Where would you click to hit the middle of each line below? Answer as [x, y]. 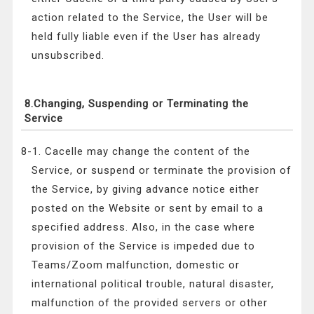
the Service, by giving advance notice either [146, 190]
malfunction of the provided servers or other [150, 303]
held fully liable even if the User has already [146, 37]
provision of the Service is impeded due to [144, 246]
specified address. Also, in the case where [144, 227]
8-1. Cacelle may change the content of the [136, 152]
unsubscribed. [68, 56]
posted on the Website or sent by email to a [148, 209]
